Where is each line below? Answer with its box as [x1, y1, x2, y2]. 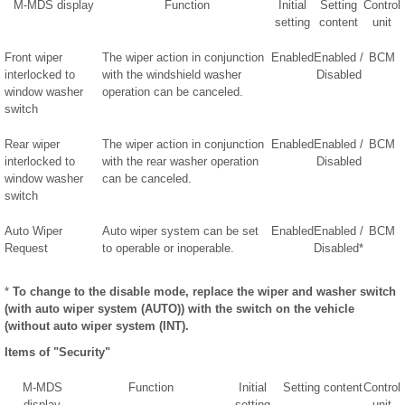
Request [5, 241, 48, 256]
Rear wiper [5, 137, 60, 152]
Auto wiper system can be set [102, 224, 259, 239]
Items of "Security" [5, 345, 110, 360]
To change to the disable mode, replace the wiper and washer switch [13, 285, 396, 299]
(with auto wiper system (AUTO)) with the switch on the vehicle [5, 302, 354, 316]
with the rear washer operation [102, 155, 259, 169]
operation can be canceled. [102, 85, 243, 99]
